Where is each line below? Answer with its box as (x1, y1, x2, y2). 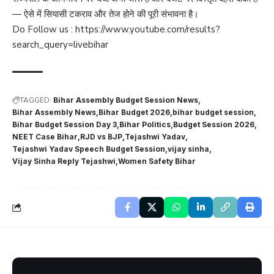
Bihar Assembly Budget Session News (53, 95, 198, 105)
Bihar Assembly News (12, 107, 96, 117)
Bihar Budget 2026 (98, 107, 170, 117)
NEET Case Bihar (12, 131, 78, 141)
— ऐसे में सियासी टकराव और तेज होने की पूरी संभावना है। (12, 7, 199, 20)
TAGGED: (20, 95, 51, 105)
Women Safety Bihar (118, 156, 196, 166)
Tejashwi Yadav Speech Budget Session (12, 144, 165, 154)
